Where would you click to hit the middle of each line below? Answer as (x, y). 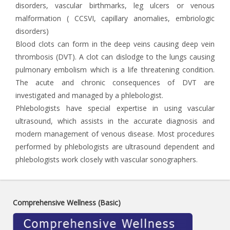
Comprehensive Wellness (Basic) (67, 203)
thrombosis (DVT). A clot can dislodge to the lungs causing (115, 57)
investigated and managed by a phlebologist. (89, 95)
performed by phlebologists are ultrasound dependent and (115, 147)
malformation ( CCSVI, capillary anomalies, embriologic (115, 18)
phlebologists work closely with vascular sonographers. (107, 159)
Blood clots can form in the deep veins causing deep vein (115, 44)
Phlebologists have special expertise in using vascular (115, 108)
